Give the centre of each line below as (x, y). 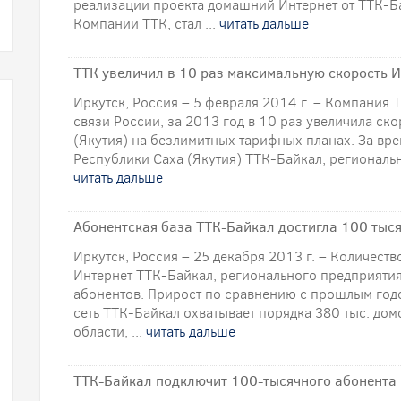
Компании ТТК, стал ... (146, 24)
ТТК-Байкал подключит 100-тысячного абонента (235, 381)
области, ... (110, 332)
